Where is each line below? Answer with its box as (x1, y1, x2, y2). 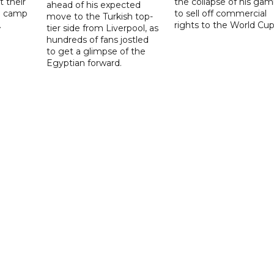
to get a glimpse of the (46, 45, 146, 57)
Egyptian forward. (46, 57, 122, 68)
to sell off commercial (174, 7, 267, 19)
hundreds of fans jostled (46, 34, 149, 45)
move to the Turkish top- (46, 10, 154, 22)
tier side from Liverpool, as (46, 22, 159, 34)
